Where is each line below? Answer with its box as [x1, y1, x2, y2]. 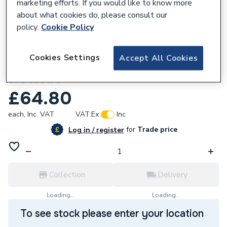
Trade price [135, 125, 177, 134]
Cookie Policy [41, 22, 94, 33]
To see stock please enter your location [20, 207, 204, 220]
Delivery [157, 169, 187, 180]
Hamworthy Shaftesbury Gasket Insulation [8, 60, 218, 73]
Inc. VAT [27, 109, 54, 119]
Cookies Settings [29, 52, 100, 63]
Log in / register [68, 125, 124, 135]
